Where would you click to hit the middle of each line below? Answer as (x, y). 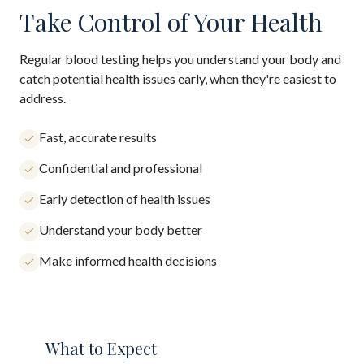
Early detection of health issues (125, 199)
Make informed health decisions (128, 260)
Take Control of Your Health (171, 22)
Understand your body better (121, 230)
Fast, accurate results (98, 137)
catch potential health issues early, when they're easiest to (178, 78)
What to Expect (101, 348)
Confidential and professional (121, 168)
